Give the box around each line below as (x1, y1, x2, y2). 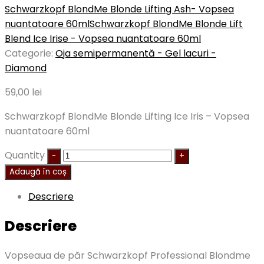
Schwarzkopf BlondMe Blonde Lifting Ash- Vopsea (5, 2, 234, 16)
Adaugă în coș (9, 166, 67, 178)
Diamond (5, 61, 47, 75)
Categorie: (5, 47, 55, 61)
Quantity (5, 148, 45, 163)
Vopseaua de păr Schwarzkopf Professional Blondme (5, 248, 250, 262)
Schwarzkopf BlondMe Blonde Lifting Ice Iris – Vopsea (5, 110, 249, 124)
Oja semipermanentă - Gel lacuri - (55, 47, 216, 61)
